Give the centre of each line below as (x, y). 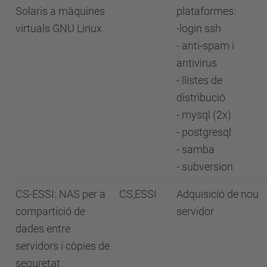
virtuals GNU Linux (59, 28)
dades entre (43, 228)
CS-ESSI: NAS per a (60, 194)
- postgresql (204, 132)
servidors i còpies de (63, 246)
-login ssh (199, 28)
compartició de (50, 211)
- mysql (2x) (204, 114)
